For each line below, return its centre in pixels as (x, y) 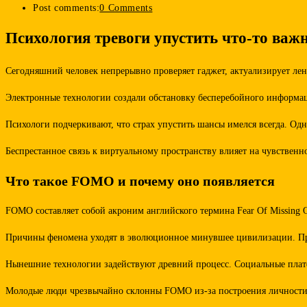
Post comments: (66, 8)
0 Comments (126, 8)
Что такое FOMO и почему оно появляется (140, 181)
